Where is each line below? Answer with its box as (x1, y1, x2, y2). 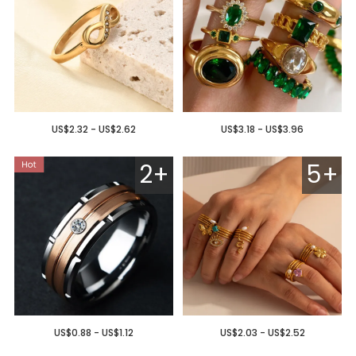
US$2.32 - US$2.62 (51, 122, 136, 137)
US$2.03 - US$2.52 (219, 325, 305, 339)
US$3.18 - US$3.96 (221, 122, 304, 137)
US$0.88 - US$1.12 (53, 325, 133, 339)
